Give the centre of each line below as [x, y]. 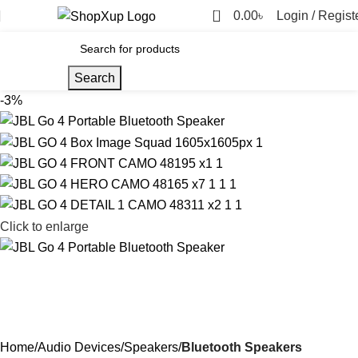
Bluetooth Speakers [242, 347]
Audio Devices [79, 347]
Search [94, 78]
